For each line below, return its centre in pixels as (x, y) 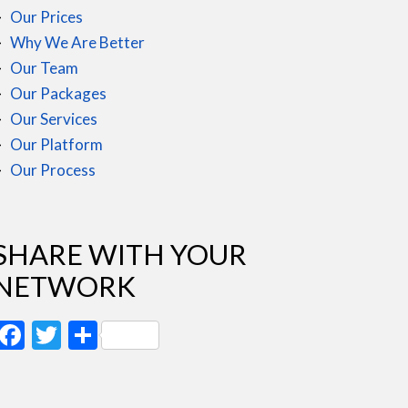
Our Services (54, 118)
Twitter (108, 334)
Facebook (85, 334)
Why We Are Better (77, 42)
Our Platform (56, 144)
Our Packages (58, 93)
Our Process (53, 169)
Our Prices (46, 16)
